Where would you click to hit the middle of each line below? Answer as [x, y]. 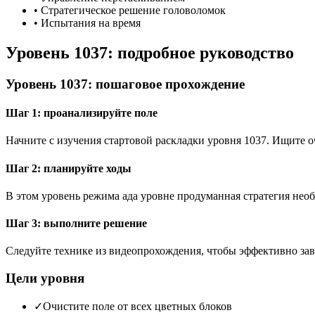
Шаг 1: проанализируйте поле [82, 113]
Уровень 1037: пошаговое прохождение [125, 84]
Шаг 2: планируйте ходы [69, 168]
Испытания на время [91, 22]
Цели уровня [45, 278]
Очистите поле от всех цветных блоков [137, 306]
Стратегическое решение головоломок [133, 10]
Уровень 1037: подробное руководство [150, 52]
